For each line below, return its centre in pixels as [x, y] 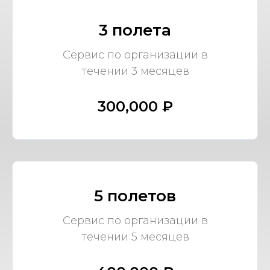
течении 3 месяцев [135, 71]
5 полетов [135, 196]
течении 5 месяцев [135, 237]
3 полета [135, 30]
